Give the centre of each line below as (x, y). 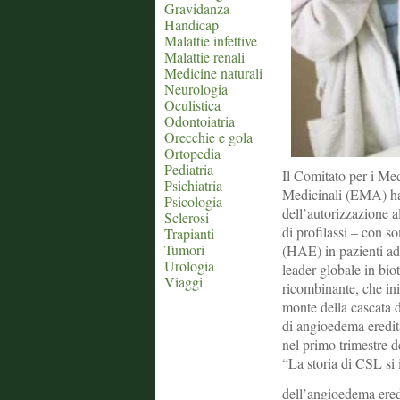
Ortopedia (192, 153)
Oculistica (192, 105)
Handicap (192, 25)
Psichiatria (193, 185)
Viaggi (183, 282)
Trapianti (189, 233)
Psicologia (193, 201)
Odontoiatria (200, 121)
